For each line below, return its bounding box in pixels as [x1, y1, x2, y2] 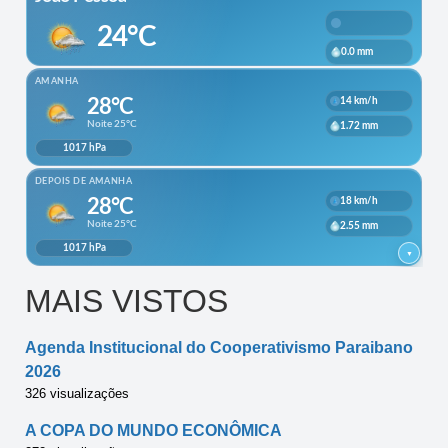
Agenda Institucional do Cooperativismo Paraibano [25, 338, 413, 356]
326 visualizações [25, 385, 129, 401]
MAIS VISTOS [25, 282, 228, 319]
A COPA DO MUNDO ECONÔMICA [25, 421, 282, 439]
